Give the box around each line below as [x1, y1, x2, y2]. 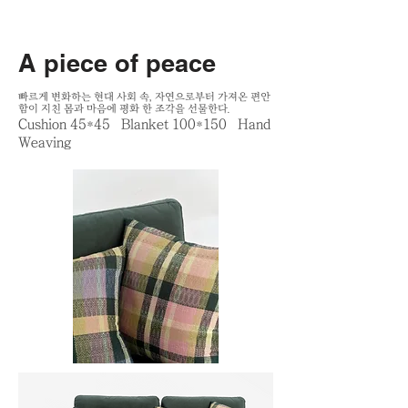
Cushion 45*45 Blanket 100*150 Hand [18, 117, 270, 131]
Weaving [18, 135, 75, 149]
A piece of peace [18, 48, 216, 77]
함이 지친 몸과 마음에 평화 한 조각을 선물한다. [18, 103, 230, 114]
